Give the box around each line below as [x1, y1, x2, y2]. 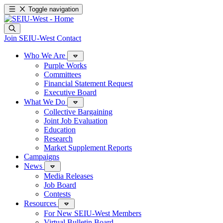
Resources [24, 199, 58, 208]
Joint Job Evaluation [44, 116, 108, 125]
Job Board [44, 181, 76, 189]
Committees [44, 70, 81, 79]
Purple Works [44, 61, 87, 70]
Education [44, 125, 76, 134]
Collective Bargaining [44, 108, 112, 116]
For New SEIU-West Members [44, 209, 141, 218]
